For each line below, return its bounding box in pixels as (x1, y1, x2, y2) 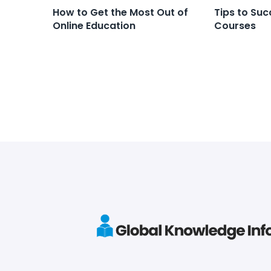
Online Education (53, 18, 135, 33)
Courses (214, 18, 256, 33)
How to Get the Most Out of (53, 5, 188, 19)
